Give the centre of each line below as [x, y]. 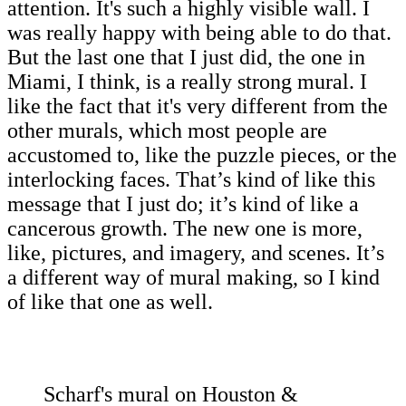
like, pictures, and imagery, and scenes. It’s [196, 253]
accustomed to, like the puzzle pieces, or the [202, 155]
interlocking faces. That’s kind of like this [191, 180]
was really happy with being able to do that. [199, 33]
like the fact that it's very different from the [198, 106]
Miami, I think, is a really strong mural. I [187, 82]
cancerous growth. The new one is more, [185, 229]
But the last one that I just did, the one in [186, 58]
